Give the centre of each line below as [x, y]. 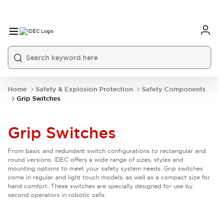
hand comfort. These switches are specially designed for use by [100, 186]
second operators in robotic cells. [57, 195]
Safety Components [174, 89]
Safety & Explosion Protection [84, 89]
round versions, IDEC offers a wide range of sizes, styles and [96, 160]
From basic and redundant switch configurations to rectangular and [107, 151]
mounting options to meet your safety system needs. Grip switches [105, 168]
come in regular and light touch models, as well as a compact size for [109, 177]
